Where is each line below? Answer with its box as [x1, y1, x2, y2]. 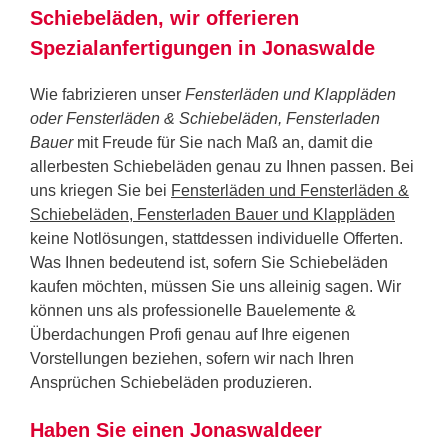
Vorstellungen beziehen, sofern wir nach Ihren [30, 349, 354, 367]
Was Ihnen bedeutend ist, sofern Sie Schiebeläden [30, 253, 388, 271]
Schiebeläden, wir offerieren [30, 6, 299, 29]
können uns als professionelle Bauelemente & [30, 301, 356, 319]
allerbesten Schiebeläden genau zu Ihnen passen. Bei [30, 157, 414, 175]
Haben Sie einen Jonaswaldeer [30, 418, 322, 441]
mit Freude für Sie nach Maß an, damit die [73, 133, 373, 151]
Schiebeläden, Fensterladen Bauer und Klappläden [30, 205, 395, 223]
